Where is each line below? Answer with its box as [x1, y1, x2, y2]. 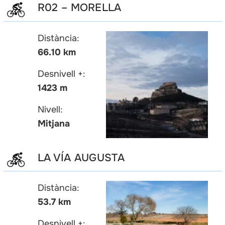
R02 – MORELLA [37, 1, 122, 15]
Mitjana [37, 118, 70, 129]
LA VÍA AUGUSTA [37, 151, 125, 164]
